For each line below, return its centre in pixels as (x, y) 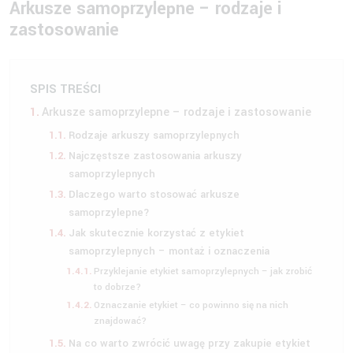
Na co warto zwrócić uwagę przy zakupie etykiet (189, 343)
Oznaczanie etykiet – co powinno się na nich (191, 305)
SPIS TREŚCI (65, 89)
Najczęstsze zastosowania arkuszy (155, 155)
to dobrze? (118, 287)
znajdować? (121, 321)
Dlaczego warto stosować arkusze (154, 194)
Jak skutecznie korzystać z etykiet (156, 232)
